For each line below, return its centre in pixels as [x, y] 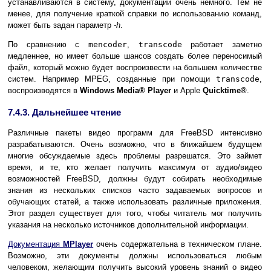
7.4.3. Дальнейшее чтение [64, 112]
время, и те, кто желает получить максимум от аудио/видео [135, 167]
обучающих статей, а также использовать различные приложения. [135, 201]
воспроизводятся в [44, 90]
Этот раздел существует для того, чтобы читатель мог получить [135, 213]
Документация [36, 244]
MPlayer [78, 244]
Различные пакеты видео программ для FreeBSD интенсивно [135, 132]
